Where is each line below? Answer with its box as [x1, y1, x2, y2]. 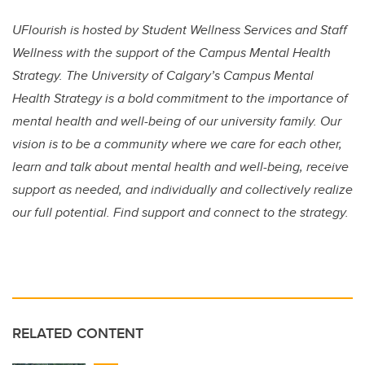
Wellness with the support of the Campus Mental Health [12, 42, 331, 62]
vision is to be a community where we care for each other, [12, 134, 342, 153]
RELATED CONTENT [12, 322, 143, 344]
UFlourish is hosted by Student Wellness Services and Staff [12, 20, 347, 39]
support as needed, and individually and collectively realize [12, 179, 353, 199]
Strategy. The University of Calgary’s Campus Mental [12, 65, 314, 85]
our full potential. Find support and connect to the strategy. [12, 202, 349, 222]
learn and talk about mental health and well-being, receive [12, 156, 349, 176]
